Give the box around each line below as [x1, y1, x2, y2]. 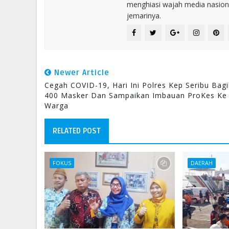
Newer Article [52, 68, 109, 77]
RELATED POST [53, 126, 101, 135]
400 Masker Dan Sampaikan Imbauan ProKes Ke [44, 90, 227, 100]
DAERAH [191, 159, 213, 167]
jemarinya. [127, 11, 161, 20]
